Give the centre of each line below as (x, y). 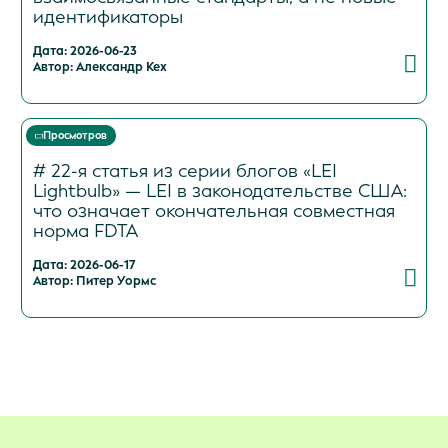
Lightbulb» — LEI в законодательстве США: (219, 190)
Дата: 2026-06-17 (83, 264)
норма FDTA (85, 230)
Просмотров (75, 134)
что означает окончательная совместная (213, 210)
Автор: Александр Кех (99, 66)
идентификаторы (107, 16)
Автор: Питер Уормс (94, 280)
